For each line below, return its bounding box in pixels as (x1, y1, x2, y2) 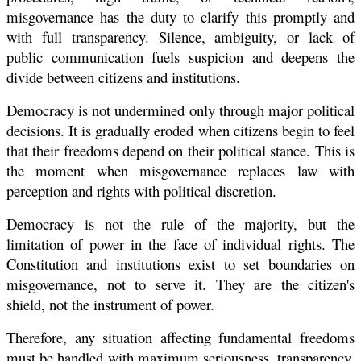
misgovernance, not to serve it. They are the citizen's (6, 273, 355, 294)
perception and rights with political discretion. (6, 180, 276, 201)
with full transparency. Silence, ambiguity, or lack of (6, 26, 355, 47)
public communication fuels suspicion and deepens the (6, 46, 355, 67)
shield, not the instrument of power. (6, 293, 214, 314)
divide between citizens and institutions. (6, 66, 240, 87)
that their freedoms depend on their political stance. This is (6, 139, 355, 160)
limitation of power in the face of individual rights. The (6, 233, 355, 254)
